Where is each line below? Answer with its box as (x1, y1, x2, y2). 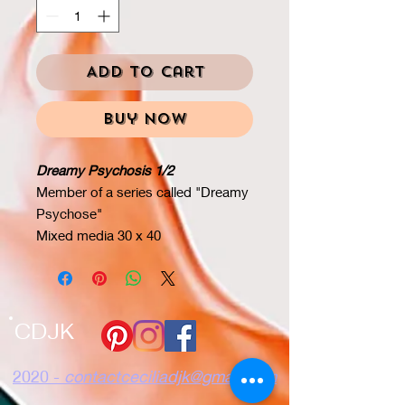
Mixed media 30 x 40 (36, 227, 161, 243)
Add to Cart (85, 62, 204, 81)
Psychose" (36, 205, 102, 221)
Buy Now (102, 109, 187, 128)
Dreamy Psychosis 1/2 (36, 162, 174, 178)
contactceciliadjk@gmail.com (64, 366, 277, 386)
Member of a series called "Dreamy (36, 184, 249, 200)
